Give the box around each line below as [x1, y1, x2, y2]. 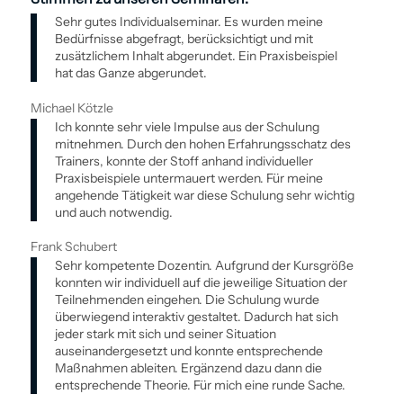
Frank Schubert [30, 237, 117, 255]
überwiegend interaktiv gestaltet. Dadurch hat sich [54, 308, 338, 325]
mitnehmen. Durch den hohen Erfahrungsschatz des [54, 135, 351, 152]
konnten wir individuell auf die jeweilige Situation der [54, 273, 347, 291]
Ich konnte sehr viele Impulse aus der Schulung [54, 118, 319, 135]
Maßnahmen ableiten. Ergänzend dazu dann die [54, 359, 322, 376]
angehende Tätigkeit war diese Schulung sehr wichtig [54, 186, 354, 203]
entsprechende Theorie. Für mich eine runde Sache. [54, 376, 345, 393]
